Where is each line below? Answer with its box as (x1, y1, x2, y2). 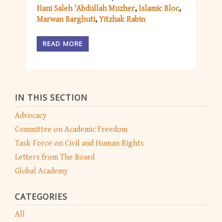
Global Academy (15, 166, 68, 176)
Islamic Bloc (139, 3, 179, 13)
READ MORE (43, 39, 83, 49)
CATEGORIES (15, 191, 67, 202)
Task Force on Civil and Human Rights (15, 138, 144, 148)
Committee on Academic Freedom (15, 124, 127, 134)
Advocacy (15, 111, 47, 120)
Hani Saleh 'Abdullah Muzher (37, 3, 135, 13)
